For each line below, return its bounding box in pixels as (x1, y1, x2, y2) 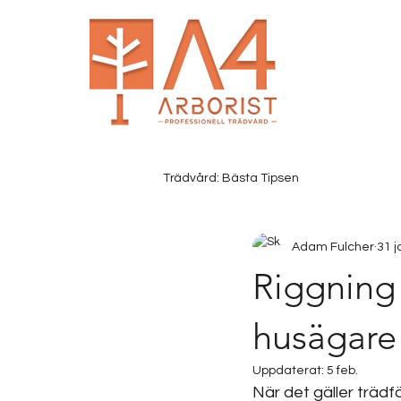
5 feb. (327, 364, 358, 377)
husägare (252, 315, 397, 358)
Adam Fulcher (292, 240, 374, 253)
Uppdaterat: (252, 364, 327, 377)
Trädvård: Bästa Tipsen (163, 171, 299, 184)
